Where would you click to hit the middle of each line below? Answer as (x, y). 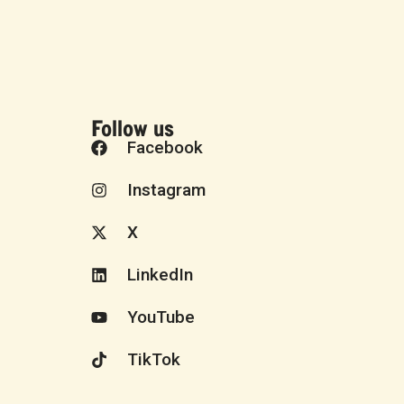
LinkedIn (160, 275)
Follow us (133, 128)
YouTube (161, 317)
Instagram (166, 190)
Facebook (165, 148)
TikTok (153, 360)
